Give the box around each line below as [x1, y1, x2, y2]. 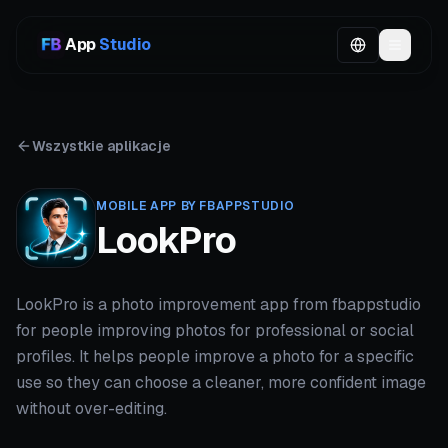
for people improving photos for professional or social [16, 320, 414, 341]
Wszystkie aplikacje [32, 137, 171, 155]
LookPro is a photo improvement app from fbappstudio [16, 294, 421, 315]
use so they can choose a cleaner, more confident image [16, 372, 426, 393]
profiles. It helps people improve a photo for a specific [16, 346, 414, 367]
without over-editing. [16, 398, 167, 419]
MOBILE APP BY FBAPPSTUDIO [96, 197, 295, 214]
